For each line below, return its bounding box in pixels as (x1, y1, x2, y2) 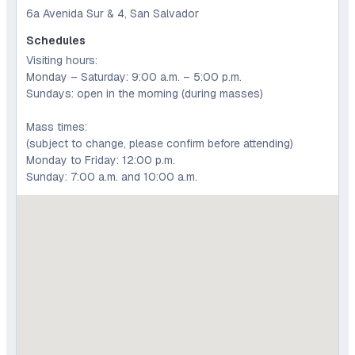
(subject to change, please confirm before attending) (26, 136, 293, 151)
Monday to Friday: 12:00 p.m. (26, 153, 175, 168)
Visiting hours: (26, 53, 97, 68)
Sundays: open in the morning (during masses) (26, 86, 263, 101)
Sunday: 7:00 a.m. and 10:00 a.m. (26, 170, 197, 185)
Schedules (26, 33, 86, 48)
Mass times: (26, 120, 87, 135)
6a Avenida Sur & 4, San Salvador (26, 6, 199, 21)
